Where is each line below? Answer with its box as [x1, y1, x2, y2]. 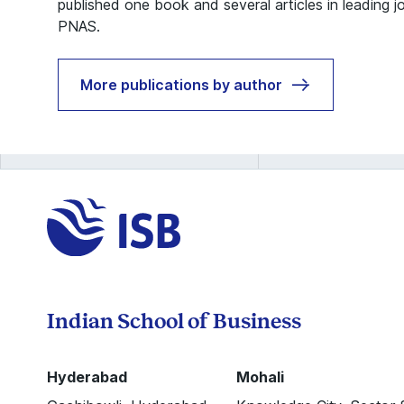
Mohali [236, 367, 284, 386]
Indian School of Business [47, 308, 301, 333]
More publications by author [80, 76, 283, 94]
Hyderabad [47, 367, 127, 386]
